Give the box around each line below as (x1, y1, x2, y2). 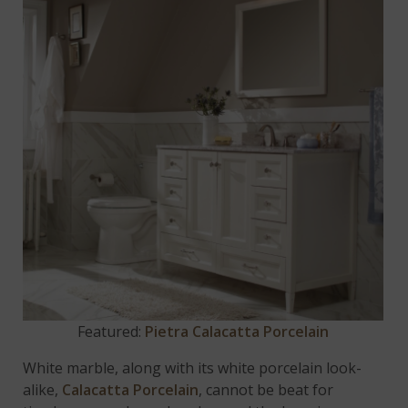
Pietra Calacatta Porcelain (145, 321, 329, 342)
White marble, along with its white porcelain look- (23, 358, 362, 379)
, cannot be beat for (199, 380, 334, 401)
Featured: (77, 321, 145, 342)
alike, (23, 380, 63, 401)
